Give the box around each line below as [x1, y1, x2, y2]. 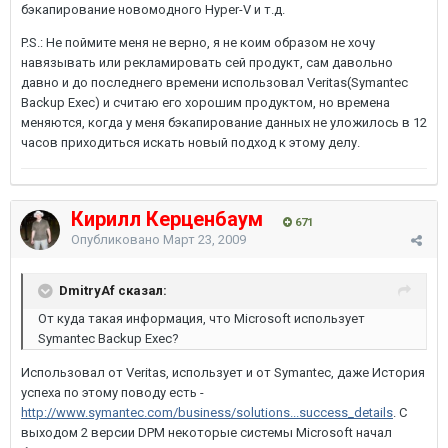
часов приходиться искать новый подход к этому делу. [21, 134, 360, 150]
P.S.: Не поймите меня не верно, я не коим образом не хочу [21, 34, 375, 50]
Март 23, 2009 [163, 232, 246, 247]
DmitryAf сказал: [59, 282, 167, 298]
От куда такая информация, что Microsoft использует [38, 311, 365, 326]
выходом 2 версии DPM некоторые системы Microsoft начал [21, 425, 392, 440]
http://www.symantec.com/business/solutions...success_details [21, 405, 393, 420]
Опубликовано [71, 232, 163, 247]
